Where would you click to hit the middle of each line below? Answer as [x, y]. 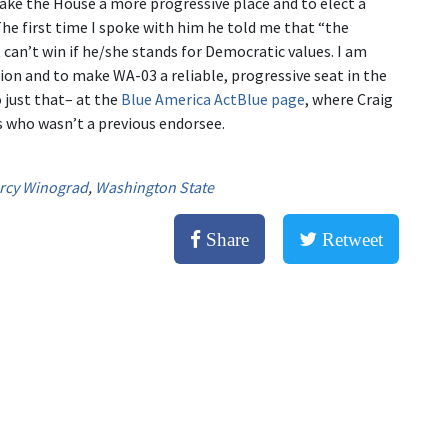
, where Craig [349, 99]
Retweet [350, 239]
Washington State [154, 187]
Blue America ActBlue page [213, 99]
